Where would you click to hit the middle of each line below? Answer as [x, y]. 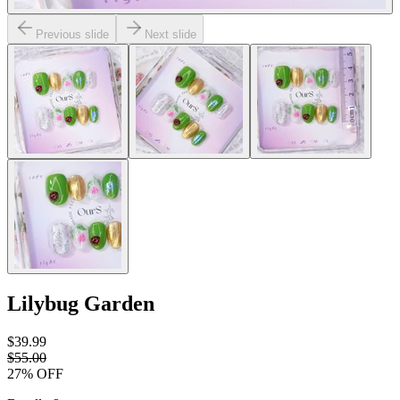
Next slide [171, 34]
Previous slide [72, 34]
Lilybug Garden [81, 303]
